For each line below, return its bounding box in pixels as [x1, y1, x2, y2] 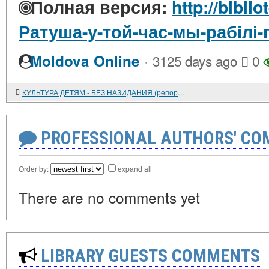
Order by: [19, 163, 50, 174]
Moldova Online [30, 50, 140, 71]
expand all [118, 163, 152, 174]
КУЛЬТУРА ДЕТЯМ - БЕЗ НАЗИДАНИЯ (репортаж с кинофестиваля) [178, 87, 185, 97]
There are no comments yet [19, 187, 200, 208]
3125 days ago [153, 51, 237, 70]
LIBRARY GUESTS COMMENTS [37, 245, 260, 266]
